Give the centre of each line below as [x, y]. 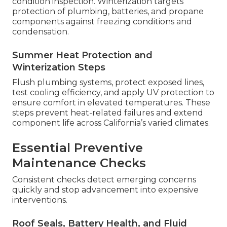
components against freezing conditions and [102, 21]
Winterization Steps [59, 67]
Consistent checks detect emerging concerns [104, 179]
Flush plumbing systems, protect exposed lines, [108, 82]
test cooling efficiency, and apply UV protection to [113, 92]
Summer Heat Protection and [82, 55]
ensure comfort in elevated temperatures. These [111, 102]
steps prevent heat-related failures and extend [108, 112]
